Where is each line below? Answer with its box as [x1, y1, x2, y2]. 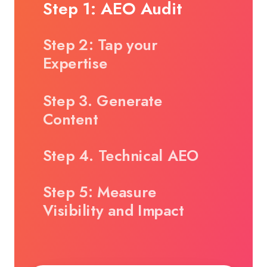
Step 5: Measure [43, 181, 156, 203]
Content [43, 108, 98, 131]
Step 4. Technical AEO [43, 145, 199, 167]
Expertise [43, 52, 107, 75]
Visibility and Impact [43, 200, 184, 222]
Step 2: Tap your [43, 33, 157, 56]
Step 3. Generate [43, 89, 163, 112]
